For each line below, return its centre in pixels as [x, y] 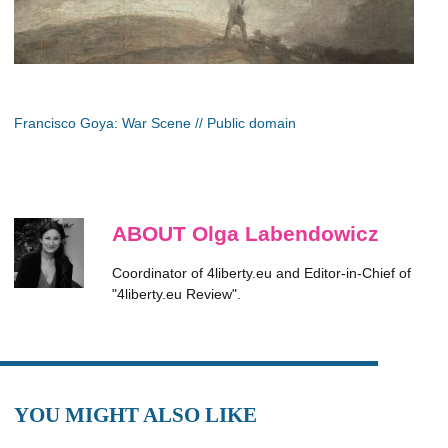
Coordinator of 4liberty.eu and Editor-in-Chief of [261, 273]
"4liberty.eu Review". [176, 294]
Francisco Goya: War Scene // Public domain [155, 123]
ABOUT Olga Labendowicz [245, 233]
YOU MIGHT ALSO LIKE [135, 415]
